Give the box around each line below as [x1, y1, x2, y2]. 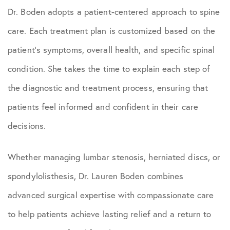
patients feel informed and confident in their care [8, 101, 199, 112]
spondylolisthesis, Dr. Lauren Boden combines [8, 170, 184, 182]
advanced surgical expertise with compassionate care [8, 189, 214, 201]
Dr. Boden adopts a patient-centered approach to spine [8, 6, 220, 17]
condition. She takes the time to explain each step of [8, 63, 210, 74]
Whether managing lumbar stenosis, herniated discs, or [8, 151, 221, 163]
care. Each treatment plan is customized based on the [8, 25, 216, 36]
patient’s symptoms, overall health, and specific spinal [8, 44, 215, 55]
